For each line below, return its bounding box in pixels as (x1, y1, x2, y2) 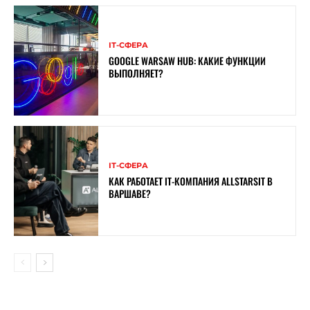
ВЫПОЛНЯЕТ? (109, 66, 164, 81)
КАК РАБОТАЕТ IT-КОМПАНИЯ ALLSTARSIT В (109, 174, 273, 189)
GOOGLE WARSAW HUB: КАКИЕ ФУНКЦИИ (109, 53, 266, 69)
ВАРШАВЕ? (109, 186, 152, 201)
